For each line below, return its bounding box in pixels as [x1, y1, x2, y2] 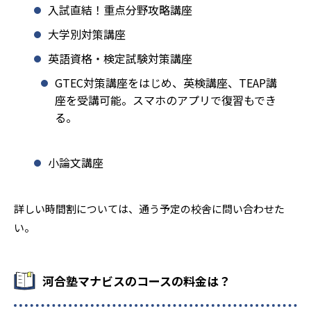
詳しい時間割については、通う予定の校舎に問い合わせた [14, 201, 285, 216]
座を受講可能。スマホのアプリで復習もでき [55, 91, 276, 108]
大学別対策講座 [48, 25, 126, 42]
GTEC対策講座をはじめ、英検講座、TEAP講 [55, 74, 277, 91]
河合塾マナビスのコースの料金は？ [42, 271, 230, 289]
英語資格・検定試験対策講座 [48, 49, 192, 67]
